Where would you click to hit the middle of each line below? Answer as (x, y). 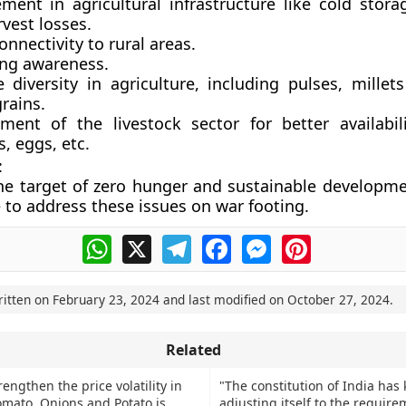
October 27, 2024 (338, 300)
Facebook (264, 242)
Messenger (309, 242)
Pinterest (342, 242)
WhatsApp (146, 242)
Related (193, 350)
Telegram (223, 242)
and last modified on (223, 300)
